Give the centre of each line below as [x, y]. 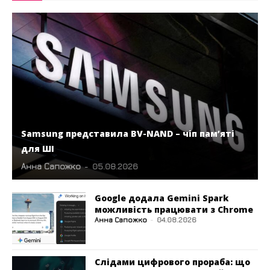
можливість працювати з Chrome [174, 210]
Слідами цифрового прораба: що [173, 262]
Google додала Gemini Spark [162, 198]
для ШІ [38, 149]
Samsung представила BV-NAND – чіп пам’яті [128, 134]
